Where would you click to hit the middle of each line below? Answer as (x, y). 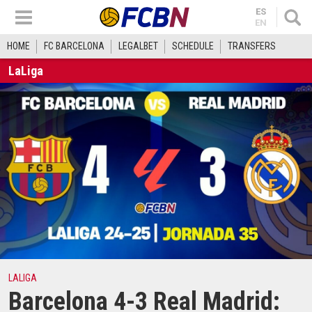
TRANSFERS (252, 46)
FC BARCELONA (74, 46)
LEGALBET (138, 46)
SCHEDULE (193, 46)
